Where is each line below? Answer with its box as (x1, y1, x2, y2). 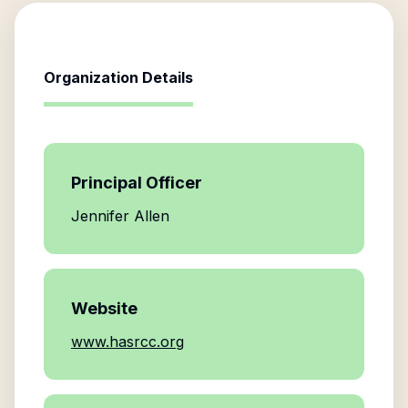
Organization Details (44, 68, 193, 87)
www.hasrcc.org (71, 332, 184, 351)
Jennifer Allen (71, 207, 169, 225)
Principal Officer (71, 173, 202, 192)
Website (71, 299, 138, 318)
